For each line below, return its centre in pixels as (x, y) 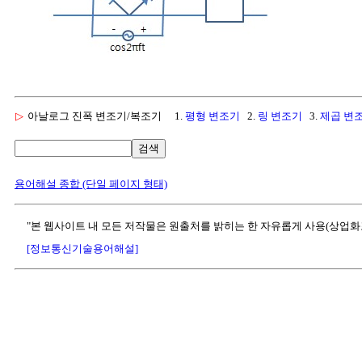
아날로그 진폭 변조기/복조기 (95, 116)
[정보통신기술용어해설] (82, 248)
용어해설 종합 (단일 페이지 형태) (91, 183)
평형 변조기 (213, 116)
